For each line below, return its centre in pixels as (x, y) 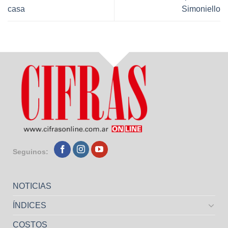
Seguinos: (30, 152)
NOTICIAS (32, 186)
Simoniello (201, 9)
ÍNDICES (29, 205)
